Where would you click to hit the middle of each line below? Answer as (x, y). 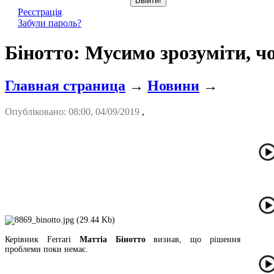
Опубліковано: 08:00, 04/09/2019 (73, 111)
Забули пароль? (50, 23)
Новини (173, 85)
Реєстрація (40, 12)
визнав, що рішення (193, 239)
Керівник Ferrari (42, 239)
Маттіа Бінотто (112, 239)
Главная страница (65, 85)
